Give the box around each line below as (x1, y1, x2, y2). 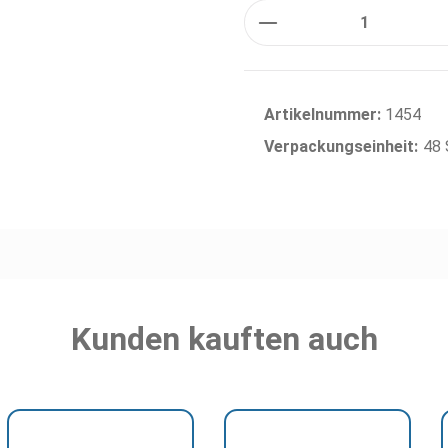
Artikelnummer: (264, 105, 385, 124)
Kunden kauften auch (70, 320, 378, 358)
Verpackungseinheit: (264, 137, 418, 156)
